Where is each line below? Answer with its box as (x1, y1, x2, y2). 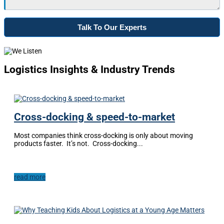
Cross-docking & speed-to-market (14, 111, 175, 123)
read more (14, 173, 45, 181)
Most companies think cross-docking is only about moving (14, 131, 193, 140)
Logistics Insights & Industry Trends (4, 63, 175, 76)
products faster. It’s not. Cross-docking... (14, 139, 143, 148)
